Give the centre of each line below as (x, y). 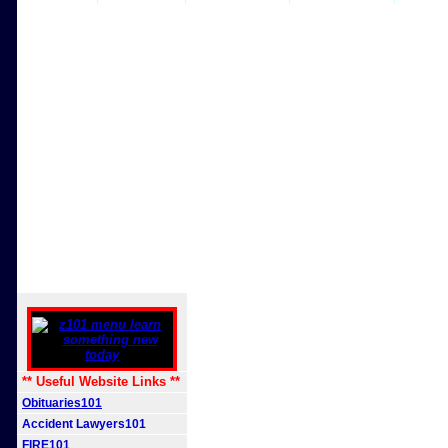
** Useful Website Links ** (101, 381)
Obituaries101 (62, 403)
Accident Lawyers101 (84, 424)
